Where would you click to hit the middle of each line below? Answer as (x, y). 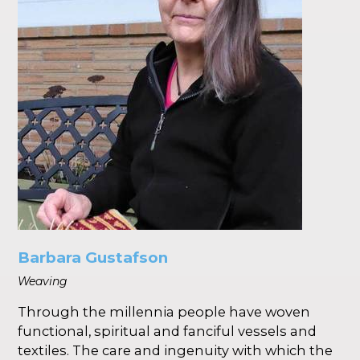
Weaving (43, 282)
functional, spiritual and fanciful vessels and (168, 331)
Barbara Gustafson (93, 258)
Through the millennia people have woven (164, 312)
